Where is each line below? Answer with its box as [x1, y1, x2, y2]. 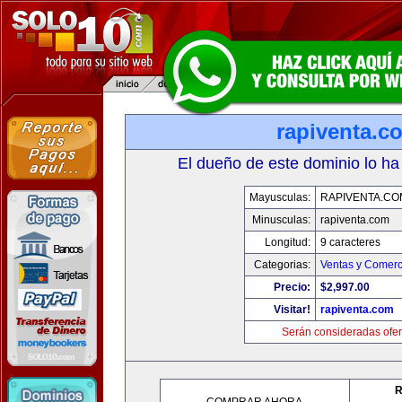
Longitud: [264, 236, 310, 249]
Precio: [273, 281, 310, 293]
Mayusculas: [249, 191, 310, 204]
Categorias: [253, 258, 310, 271]
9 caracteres [319, 236, 380, 249]
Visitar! [273, 303, 310, 316]
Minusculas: [251, 214, 310, 226]
